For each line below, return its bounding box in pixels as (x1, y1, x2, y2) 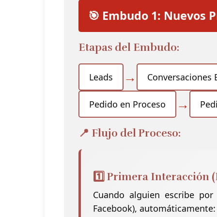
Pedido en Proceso (89, 98, 166, 110)
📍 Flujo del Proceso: (78, 126, 181, 139)
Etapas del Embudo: (78, 41, 179, 54)
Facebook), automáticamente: (93, 202, 216, 214)
